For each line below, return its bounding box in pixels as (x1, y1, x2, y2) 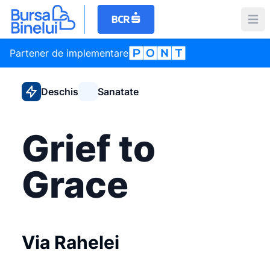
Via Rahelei (22, 231, 119, 253)
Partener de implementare (10, 47, 128, 59)
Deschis (41, 86, 78, 98)
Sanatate (98, 86, 139, 98)
